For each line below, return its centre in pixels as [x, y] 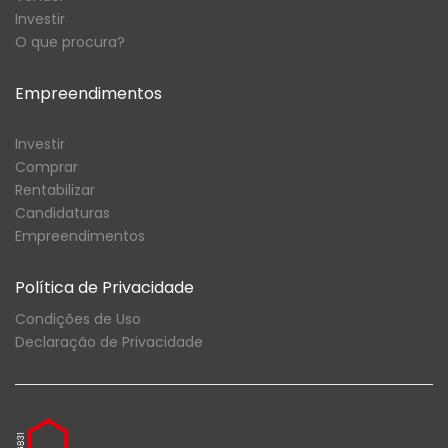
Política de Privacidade [104, 288]
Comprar [46, 167]
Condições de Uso [78, 319]
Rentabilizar [55, 190]
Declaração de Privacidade [109, 342]
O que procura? [70, 42]
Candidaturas [62, 213]
